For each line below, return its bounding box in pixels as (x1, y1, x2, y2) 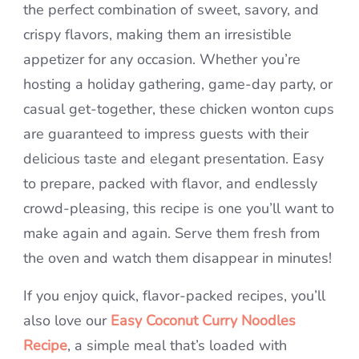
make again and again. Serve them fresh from (23, 224, 320, 244)
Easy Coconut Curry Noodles (111, 311, 296, 331)
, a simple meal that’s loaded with (67, 336, 287, 356)
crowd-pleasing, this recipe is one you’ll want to (23, 199, 334, 219)
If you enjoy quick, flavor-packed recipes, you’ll (23, 286, 325, 306)
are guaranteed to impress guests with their (23, 124, 309, 144)
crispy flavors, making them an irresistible (23, 25, 292, 45)
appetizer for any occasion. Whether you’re (23, 50, 301, 70)
